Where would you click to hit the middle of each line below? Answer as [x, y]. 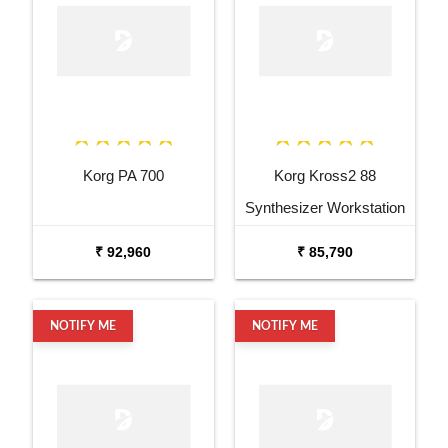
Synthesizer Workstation [324, 207]
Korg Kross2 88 [324, 175]
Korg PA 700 [123, 175]
